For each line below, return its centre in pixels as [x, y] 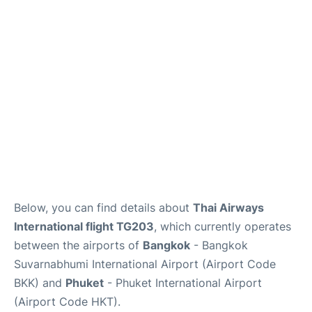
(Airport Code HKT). [67, 302]
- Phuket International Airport [183, 283]
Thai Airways [228, 208]
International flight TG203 [84, 227]
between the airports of [78, 245]
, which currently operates [223, 227]
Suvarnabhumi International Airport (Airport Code [145, 264]
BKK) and [40, 283]
